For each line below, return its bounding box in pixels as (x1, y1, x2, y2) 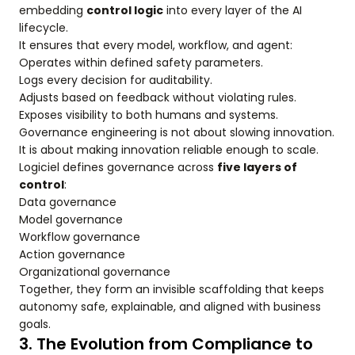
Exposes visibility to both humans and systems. (19, 107, 278, 124)
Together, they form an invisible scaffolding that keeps (19, 281, 324, 298)
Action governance (19, 246, 125, 263)
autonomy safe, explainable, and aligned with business (19, 299, 321, 315)
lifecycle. (19, 20, 68, 36)
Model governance (19, 212, 123, 228)
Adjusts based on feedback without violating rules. (19, 90, 296, 106)
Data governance (19, 194, 116, 211)
